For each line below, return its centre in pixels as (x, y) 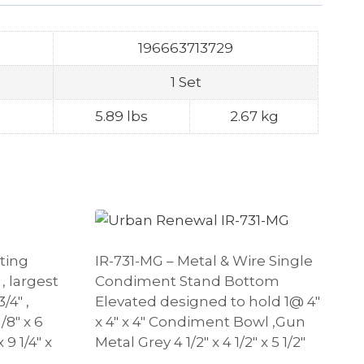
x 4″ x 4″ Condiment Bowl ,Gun (200, 321)
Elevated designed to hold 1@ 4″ (207, 301)
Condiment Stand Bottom (187, 281)
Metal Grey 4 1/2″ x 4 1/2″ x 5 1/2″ (200, 342)
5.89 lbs (122, 116)
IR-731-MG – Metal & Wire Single (204, 260)
